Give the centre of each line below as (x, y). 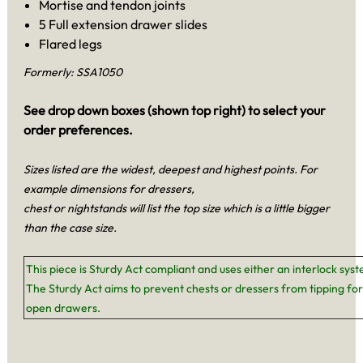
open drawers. (63, 307)
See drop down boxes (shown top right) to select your (175, 110)
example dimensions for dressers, (109, 188)
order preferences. (78, 129)
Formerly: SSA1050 (73, 72)
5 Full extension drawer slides (124, 25)
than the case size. (70, 227)
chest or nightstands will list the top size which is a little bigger (177, 208)
